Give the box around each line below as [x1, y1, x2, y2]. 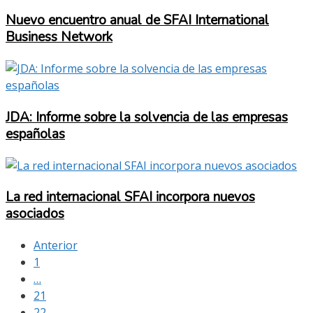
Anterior [34, 238, 78, 254]
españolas [6, 124, 65, 143]
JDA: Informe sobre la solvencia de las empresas [6, 108, 288, 126]
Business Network [6, 28, 112, 47]
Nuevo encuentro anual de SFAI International [6, 11, 269, 30]
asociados [6, 205, 64, 224]
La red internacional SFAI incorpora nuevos [6, 188, 255, 207]
